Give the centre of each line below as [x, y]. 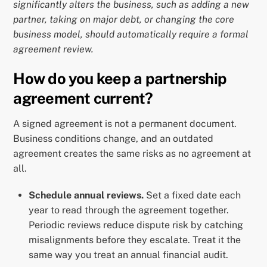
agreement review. [54, 49]
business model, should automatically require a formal [131, 34]
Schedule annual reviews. [86, 195]
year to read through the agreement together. [129, 210]
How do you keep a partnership [120, 78]
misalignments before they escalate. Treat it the [135, 240]
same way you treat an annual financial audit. [128, 255]
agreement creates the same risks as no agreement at [132, 153]
